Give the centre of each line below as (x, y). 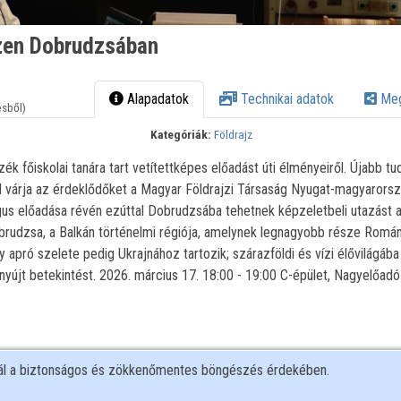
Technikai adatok (286, 99)
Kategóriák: (181, 135)
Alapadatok (157, 99)
